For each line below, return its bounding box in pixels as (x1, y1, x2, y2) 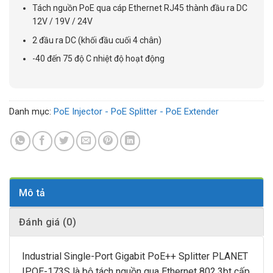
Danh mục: (9, 106, 54, 118)
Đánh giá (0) (19, 216, 76, 229)
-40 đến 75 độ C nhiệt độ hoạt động (32, 54, 165, 64)
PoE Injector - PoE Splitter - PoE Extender (54, 106, 219, 118)
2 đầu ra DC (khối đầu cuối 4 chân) (32, 35, 162, 45)
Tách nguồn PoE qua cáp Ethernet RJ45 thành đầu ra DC (32, 3, 248, 13)
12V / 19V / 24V (32, 16, 93, 27)
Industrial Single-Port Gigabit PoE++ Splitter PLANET (22, 250, 248, 263)
